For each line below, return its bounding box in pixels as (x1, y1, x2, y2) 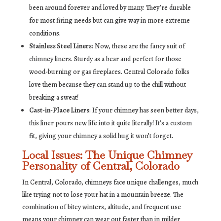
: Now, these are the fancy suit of (91, 41, 185, 51)
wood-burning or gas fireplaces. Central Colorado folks (29, 67, 189, 77)
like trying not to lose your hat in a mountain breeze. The (22, 190, 184, 200)
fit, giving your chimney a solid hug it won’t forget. (29, 131, 173, 141)
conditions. (29, 29, 61, 38)
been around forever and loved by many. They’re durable (29, 3, 191, 13)
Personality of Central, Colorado (22, 159, 180, 173)
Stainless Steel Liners (29, 41, 92, 51)
